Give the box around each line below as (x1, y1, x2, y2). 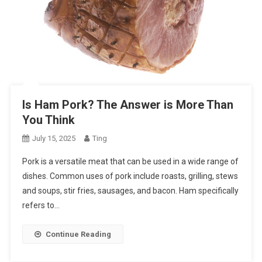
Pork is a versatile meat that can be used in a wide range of (22, 156, 239, 166)
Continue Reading (45, 229, 111, 239)
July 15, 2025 (32, 133, 75, 143)
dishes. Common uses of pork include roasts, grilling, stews (22, 171, 238, 181)
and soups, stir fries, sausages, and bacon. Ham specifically (22, 185, 239, 195)
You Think (22, 112, 75, 127)
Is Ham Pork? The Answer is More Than (22, 97, 233, 112)
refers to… (22, 200, 60, 210)
